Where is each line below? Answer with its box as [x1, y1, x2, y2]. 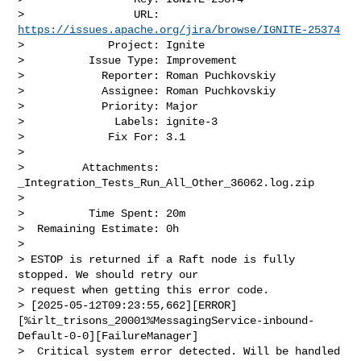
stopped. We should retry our [18, 268, 205, 281]
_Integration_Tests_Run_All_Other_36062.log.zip [18, 176, 315, 189]
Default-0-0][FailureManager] [18, 329, 199, 342]
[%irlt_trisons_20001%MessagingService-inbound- [18, 313, 315, 327]
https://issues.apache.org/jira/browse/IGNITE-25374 [18, 23, 341, 36]
